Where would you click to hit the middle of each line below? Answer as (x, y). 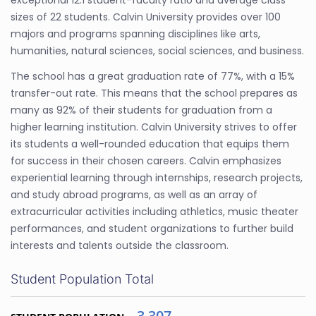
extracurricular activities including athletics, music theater (154, 212)
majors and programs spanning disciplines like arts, (135, 34)
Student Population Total (82, 279)
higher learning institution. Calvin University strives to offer (154, 127)
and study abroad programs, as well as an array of (134, 195)
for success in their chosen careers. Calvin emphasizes (146, 161)
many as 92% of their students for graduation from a (141, 110)
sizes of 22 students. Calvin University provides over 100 (146, 17)
